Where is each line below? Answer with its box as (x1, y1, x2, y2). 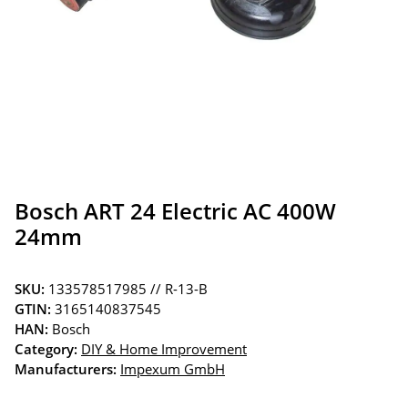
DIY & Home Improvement (81, 339, 247, 358)
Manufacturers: (15, 359, 117, 378)
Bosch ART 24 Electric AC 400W (15, 195, 336, 226)
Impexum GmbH (120, 359, 225, 378)
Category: (15, 339, 81, 358)
